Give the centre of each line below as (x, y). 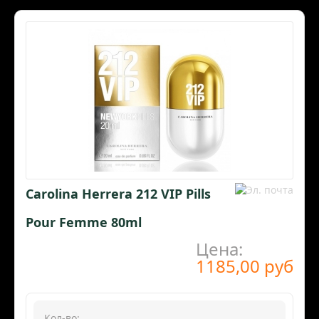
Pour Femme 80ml (84, 223)
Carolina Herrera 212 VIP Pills (118, 194)
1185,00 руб (245, 266)
